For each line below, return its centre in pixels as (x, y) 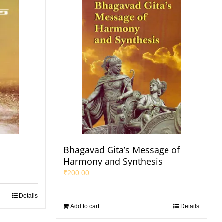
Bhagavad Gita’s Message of (122, 150)
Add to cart (85, 206)
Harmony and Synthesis (113, 161)
